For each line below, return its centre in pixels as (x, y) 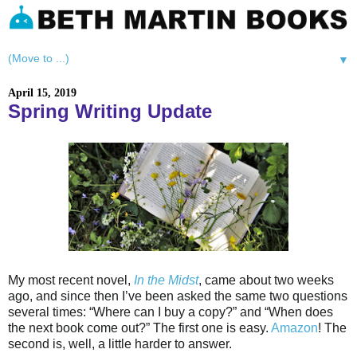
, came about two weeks (266, 280)
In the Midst (166, 280)
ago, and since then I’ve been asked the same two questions (178, 296)
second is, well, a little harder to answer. (120, 344)
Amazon (294, 328)
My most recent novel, (71, 280)
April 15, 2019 (42, 93)
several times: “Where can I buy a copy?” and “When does (171, 312)
